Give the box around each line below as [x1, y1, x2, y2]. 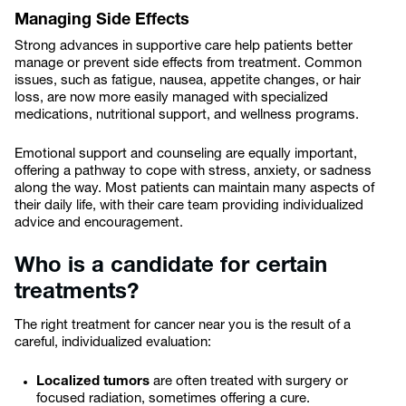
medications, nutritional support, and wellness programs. [14, 109, 359, 122]
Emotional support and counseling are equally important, [14, 148, 357, 161]
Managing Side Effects [14, 12, 189, 29]
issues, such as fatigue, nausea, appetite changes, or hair [14, 74, 361, 88]
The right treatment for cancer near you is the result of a [14, 319, 351, 333]
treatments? [14, 282, 139, 304]
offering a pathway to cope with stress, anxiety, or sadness [14, 165, 372, 179]
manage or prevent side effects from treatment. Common [14, 57, 362, 71]
